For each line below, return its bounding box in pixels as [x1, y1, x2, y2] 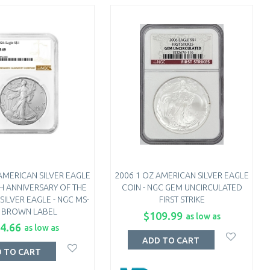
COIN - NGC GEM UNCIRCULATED [121, 182, 242, 192]
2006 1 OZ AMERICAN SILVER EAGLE [115, 170, 250, 180]
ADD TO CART [142, 236, 200, 246]
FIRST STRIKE [159, 194, 205, 204]
